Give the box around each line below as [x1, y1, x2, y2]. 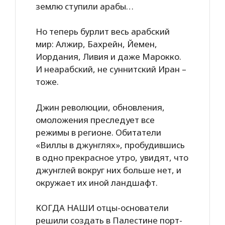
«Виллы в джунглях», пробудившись [36, 139, 185, 151]
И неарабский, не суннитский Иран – [36, 63, 186, 75]
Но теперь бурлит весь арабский [36, 26, 170, 37]
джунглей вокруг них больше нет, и [36, 164, 181, 176]
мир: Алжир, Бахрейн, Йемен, [36, 38, 157, 50]
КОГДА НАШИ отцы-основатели [36, 202, 169, 213]
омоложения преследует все [36, 114, 155, 126]
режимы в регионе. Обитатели [36, 126, 161, 138]
